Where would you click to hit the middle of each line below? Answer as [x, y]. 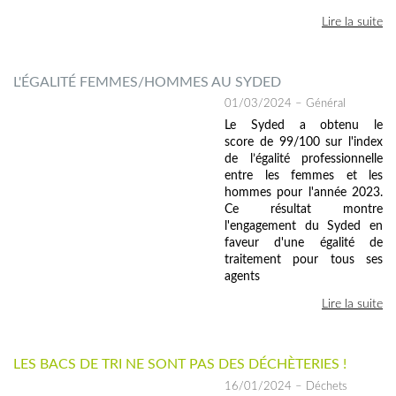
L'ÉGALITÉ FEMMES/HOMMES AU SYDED [147, 82]
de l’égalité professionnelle [304, 160]
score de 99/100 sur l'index [304, 143]
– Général [319, 104]
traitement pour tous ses [304, 260]
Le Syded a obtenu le [304, 126]
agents [242, 277]
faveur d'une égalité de [304, 244]
